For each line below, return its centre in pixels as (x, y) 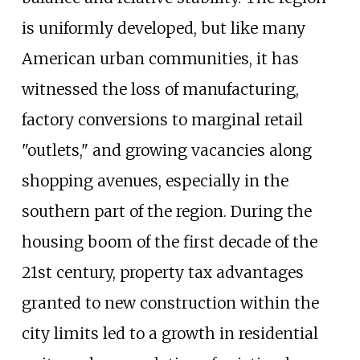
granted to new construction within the (170, 303)
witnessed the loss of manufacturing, (160, 90)
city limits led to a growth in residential (170, 334)
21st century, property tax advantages (162, 273)
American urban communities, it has (160, 59)
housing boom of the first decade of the (169, 242)
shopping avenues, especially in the (155, 181)
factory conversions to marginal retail (162, 120)
